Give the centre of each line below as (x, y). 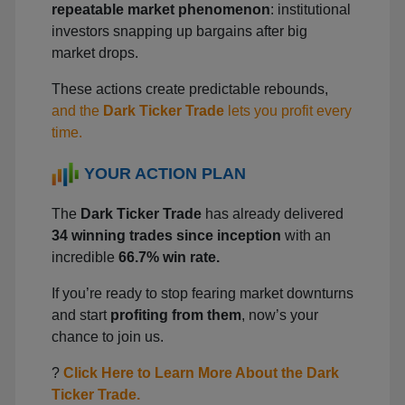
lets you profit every (288, 111)
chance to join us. (108, 337)
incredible (85, 258)
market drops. (95, 53)
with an (306, 236)
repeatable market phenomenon (161, 10)
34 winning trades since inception (166, 236)
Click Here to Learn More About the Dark (201, 373)
